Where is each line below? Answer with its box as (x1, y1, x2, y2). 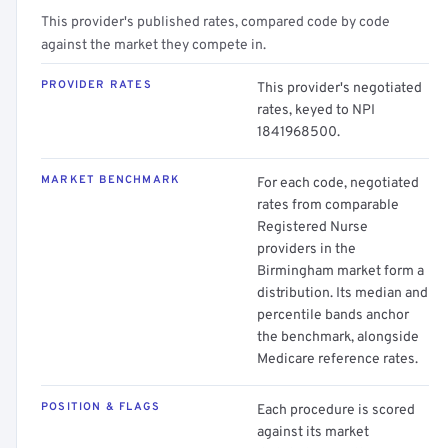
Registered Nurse (257, 219, 368, 236)
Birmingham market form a (257, 263, 424, 280)
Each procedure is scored (257, 402, 415, 419)
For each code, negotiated (257, 175, 419, 192)
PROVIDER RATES (41, 78, 152, 92)
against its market (257, 424, 369, 441)
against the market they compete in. (41, 37, 266, 54)
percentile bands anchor (257, 307, 409, 324)
